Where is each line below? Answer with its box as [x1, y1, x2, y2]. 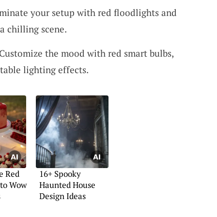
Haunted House [39, 179, 95, 190]
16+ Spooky [39, 168, 81, 179]
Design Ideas [39, 190, 86, 201]
